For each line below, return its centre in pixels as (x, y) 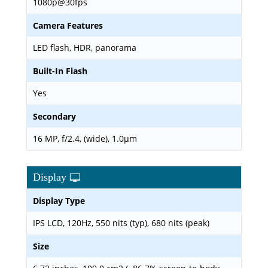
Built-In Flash (60, 71)
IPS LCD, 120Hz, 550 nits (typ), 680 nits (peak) (121, 223)
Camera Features (68, 25)
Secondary (54, 116)
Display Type (59, 201)
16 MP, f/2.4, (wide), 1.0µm (85, 138)
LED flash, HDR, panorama (85, 48)
